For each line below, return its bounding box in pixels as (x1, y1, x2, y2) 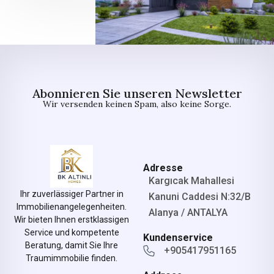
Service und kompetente (24, 228, 119, 238)
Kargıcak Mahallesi (149, 174, 234, 187)
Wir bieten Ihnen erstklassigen (14, 215, 129, 225)
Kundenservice (143, 231, 213, 243)
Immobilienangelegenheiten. (17, 202, 127, 212)
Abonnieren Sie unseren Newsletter (32, 85, 242, 101)
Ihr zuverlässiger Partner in (20, 189, 124, 199)
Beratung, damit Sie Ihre (25, 240, 118, 251)
